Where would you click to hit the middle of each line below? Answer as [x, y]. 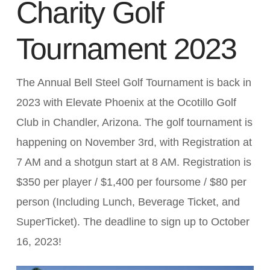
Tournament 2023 [126, 49]
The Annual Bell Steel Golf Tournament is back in [133, 82]
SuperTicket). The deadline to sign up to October [133, 221]
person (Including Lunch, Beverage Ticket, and [128, 202]
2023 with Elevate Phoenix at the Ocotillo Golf [126, 102]
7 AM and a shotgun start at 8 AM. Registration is [133, 162]
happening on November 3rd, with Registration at [134, 142]
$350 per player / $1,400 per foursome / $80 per [131, 182]
